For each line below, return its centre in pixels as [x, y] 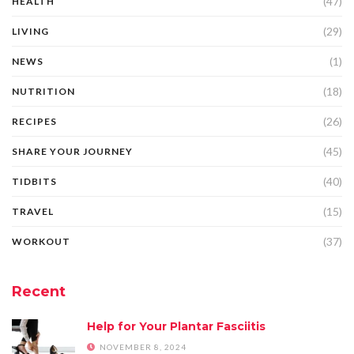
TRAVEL [33, 211]
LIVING [30, 31]
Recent [39, 292]
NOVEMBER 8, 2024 [142, 347]
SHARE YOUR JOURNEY [72, 151]
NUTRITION [43, 91]
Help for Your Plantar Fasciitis [176, 326]
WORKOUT [41, 241]
